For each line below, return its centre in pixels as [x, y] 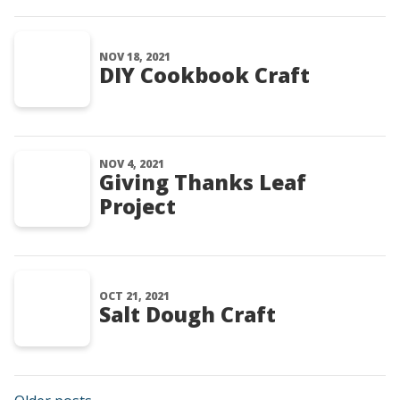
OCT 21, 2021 [134, 296]
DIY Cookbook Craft [204, 75]
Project [137, 206]
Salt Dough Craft [187, 314]
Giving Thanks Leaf [203, 182]
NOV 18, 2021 [135, 57]
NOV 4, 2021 [132, 164]
